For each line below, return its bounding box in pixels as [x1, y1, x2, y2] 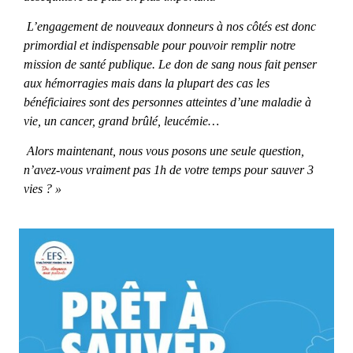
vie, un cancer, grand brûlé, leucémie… [24, 114, 220, 128]
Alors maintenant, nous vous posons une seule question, [27, 144, 305, 158]
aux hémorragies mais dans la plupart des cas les [24, 76, 270, 91]
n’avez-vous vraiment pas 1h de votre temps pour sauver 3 [24, 163, 314, 177]
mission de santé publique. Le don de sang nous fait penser [24, 58, 318, 72]
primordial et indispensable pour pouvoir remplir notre [24, 39, 296, 53]
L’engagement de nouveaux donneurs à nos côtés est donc [27, 20, 317, 34]
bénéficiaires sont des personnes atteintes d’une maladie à [24, 95, 312, 110]
